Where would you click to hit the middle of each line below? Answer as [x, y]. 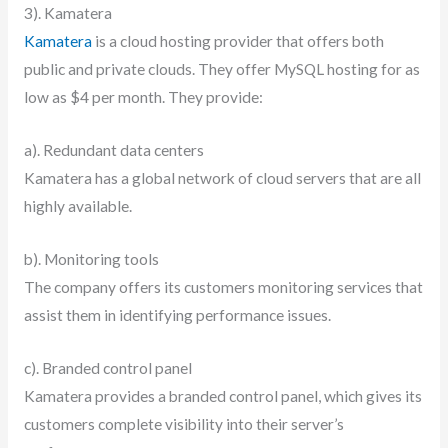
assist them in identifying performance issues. [177, 315]
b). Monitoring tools [92, 259]
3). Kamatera [67, 13]
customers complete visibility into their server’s [183, 423]
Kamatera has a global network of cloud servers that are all [222, 178]
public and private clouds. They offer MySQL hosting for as [221, 69]
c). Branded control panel [109, 367]
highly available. [77, 206]
